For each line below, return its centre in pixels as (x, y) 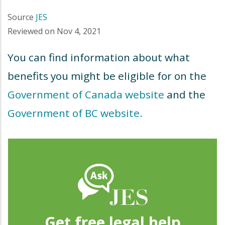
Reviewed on (31, 31)
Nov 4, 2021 (79, 31)
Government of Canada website (86, 94)
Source (21, 17)
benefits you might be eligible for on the (107, 76)
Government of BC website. (75, 113)
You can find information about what (99, 57)
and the (185, 94)
